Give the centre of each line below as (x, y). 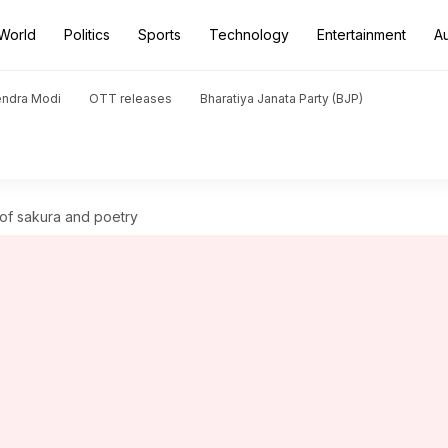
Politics (87, 34)
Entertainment (361, 34)
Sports (159, 34)
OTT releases (130, 98)
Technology (249, 34)
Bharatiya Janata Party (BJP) (281, 98)
